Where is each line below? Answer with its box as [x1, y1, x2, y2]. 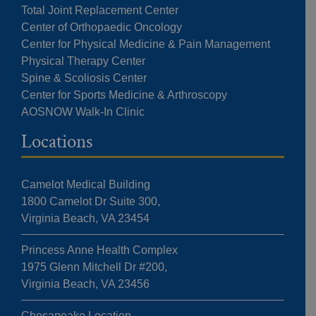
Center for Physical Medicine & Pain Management [20, 38, 270, 51]
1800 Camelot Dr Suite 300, [20, 195, 160, 208]
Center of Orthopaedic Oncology [20, 21, 182, 34]
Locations [20, 129, 92, 154]
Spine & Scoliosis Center [20, 72, 147, 85]
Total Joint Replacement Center [20, 4, 178, 17]
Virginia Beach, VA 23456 [20, 278, 150, 291]
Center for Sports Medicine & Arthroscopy [20, 89, 227, 102]
